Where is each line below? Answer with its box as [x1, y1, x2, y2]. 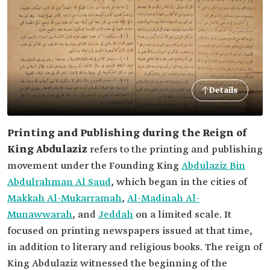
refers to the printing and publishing [87, 143, 263, 156]
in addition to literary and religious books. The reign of [7, 241, 262, 254]
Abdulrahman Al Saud [7, 176, 111, 189]
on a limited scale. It [133, 209, 231, 221]
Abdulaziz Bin [181, 160, 245, 172]
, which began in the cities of [111, 176, 247, 189]
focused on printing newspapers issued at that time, [7, 225, 253, 237]
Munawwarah [7, 209, 72, 221]
